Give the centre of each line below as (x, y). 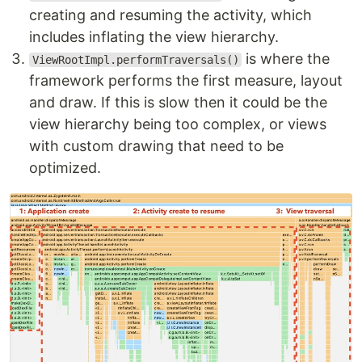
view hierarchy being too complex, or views (178, 124)
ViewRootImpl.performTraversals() (135, 60)
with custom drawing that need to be (156, 146)
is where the (286, 59)
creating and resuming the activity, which (170, 15)
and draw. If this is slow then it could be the (178, 103)
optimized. (65, 168)
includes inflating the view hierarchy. (154, 37)
